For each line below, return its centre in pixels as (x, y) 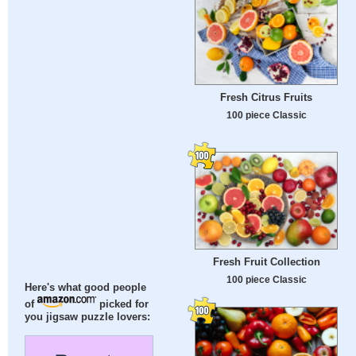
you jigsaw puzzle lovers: (88, 317)
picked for (123, 305)
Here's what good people (86, 288)
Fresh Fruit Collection (266, 262)
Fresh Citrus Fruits (266, 98)
